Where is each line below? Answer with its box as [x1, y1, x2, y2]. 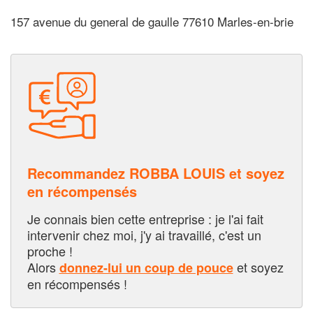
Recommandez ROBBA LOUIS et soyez [27, 162, 284, 183]
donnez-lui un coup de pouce [59, 258, 233, 277]
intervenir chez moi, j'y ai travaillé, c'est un [27, 225, 261, 244]
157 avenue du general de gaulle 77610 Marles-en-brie [10, 13, 293, 31]
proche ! [27, 241, 73, 260]
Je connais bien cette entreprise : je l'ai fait [27, 209, 263, 228]
